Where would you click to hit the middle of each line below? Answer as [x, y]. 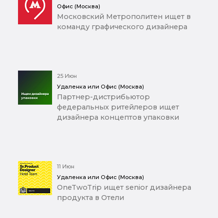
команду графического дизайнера [122, 27]
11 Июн [66, 166]
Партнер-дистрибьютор [103, 97]
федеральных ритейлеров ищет [118, 107]
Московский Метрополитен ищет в [124, 16]
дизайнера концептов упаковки [118, 117]
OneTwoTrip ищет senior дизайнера [124, 187]
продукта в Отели [91, 197]
